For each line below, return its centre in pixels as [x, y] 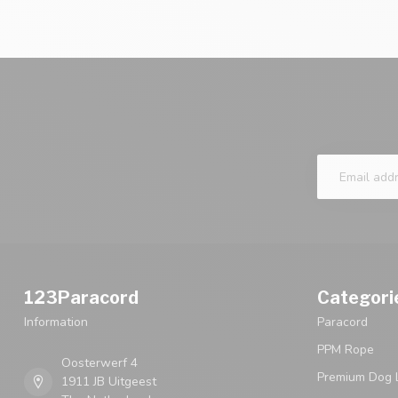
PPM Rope [346, 350]
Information [56, 322]
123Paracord [81, 298]
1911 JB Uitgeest [109, 382]
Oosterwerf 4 [99, 363]
